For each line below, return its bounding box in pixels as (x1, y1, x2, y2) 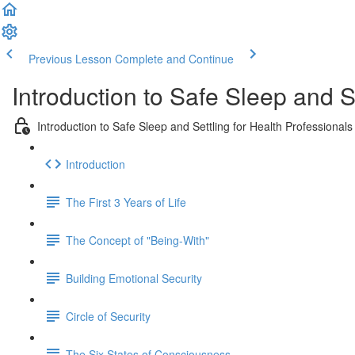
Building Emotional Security (66, 269, 202, 286)
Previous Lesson (29, 51, 112, 67)
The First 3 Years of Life (66, 193, 186, 210)
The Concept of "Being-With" (66, 231, 209, 248)
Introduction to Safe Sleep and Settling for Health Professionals (37, 117, 353, 134)
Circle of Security (66, 307, 151, 324)
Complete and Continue (115, 51, 234, 67)
